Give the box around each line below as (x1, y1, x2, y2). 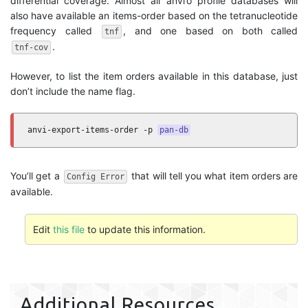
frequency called (10, 25, 100, 36)
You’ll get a (10, 170, 63, 181)
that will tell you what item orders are (129, 170, 298, 181)
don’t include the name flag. (10, 85, 135, 97)
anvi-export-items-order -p (27, 125, 157, 135)
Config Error (66, 172, 124, 181)
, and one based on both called (123, 25, 298, 36)
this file (52, 223, 85, 235)
